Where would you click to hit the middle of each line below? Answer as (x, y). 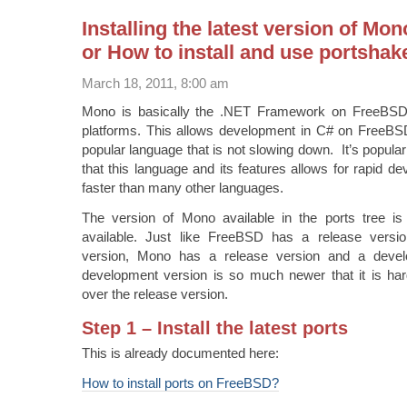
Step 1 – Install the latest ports (215, 328)
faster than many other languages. (183, 187)
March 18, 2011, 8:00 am (155, 83)
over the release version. (155, 293)
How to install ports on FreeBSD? (180, 382)
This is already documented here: (180, 352)
